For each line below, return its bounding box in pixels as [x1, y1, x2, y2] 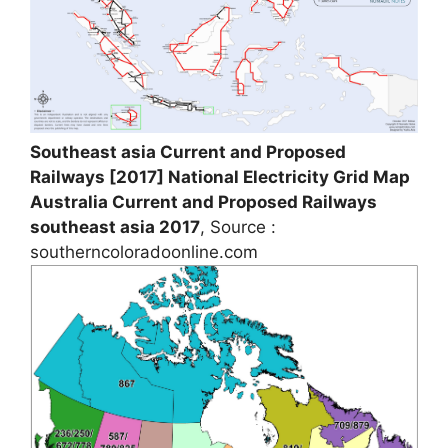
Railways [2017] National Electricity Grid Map [30, 167, 410, 188]
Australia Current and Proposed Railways [30, 192, 377, 213]
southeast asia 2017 [30, 217, 200, 238]
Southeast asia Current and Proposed [30, 142, 346, 163]
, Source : [200, 217, 276, 238]
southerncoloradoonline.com [30, 242, 258, 263]
